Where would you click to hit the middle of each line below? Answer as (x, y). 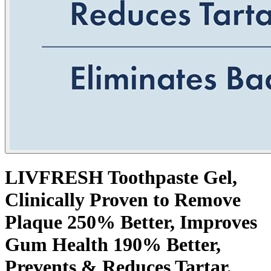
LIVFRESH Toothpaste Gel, (121, 178)
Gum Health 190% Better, (113, 245)
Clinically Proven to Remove (123, 200)
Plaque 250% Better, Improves (131, 222)
